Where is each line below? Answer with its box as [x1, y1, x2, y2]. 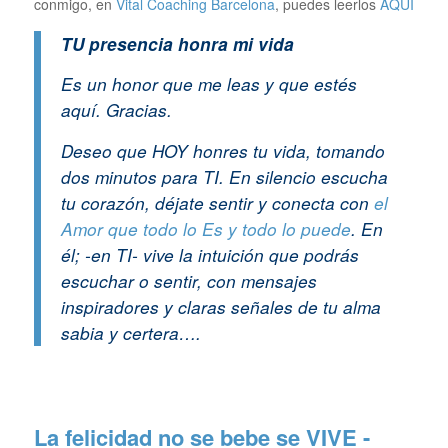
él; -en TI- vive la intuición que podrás [60, 243, 359, 268]
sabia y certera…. [60, 321, 201, 346]
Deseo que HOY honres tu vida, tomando [60, 139, 385, 164]
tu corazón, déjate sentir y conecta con [60, 191, 374, 216]
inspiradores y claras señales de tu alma [60, 295, 381, 320]
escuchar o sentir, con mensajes [60, 269, 317, 294]
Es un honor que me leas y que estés [60, 72, 357, 97]
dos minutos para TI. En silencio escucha [60, 165, 388, 190]
